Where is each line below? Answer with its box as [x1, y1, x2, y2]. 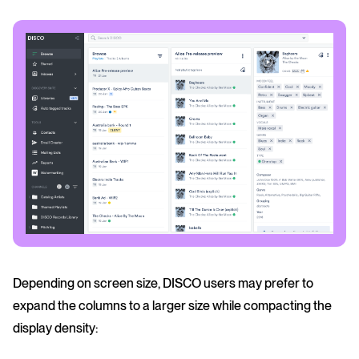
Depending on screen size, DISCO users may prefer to [13, 276, 313, 292]
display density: [13, 321, 98, 337]
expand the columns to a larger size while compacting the [13, 298, 332, 314]
